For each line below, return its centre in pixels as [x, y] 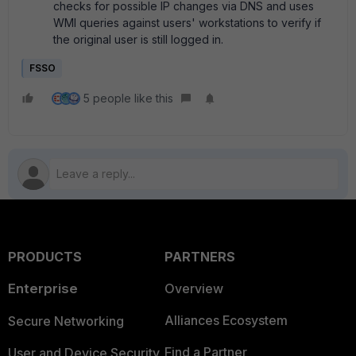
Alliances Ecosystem [226, 320]
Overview [193, 288]
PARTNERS [199, 256]
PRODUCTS [45, 256]
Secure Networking [66, 321]
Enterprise [43, 288]
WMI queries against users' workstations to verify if [187, 22]
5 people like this [128, 98]
